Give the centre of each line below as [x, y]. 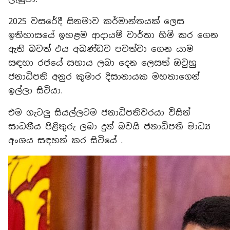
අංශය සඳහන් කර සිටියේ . [65, 140]
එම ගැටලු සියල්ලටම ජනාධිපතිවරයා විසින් [99, 113]
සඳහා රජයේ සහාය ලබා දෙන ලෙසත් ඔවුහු [102, 63]
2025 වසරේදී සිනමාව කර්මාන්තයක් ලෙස [96, 21]
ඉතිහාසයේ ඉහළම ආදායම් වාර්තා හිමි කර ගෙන [113, 35]
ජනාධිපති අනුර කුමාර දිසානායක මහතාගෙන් [104, 77]
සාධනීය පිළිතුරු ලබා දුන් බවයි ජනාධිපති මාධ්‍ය [109, 127]
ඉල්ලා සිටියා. [35, 91]
